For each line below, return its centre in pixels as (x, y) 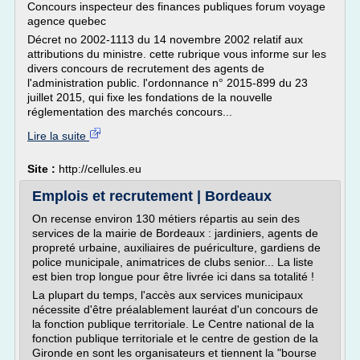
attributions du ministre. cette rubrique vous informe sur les (177, 54)
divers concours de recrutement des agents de (146, 68)
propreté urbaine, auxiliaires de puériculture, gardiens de (176, 247)
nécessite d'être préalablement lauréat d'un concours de (175, 309)
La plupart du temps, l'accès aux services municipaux (168, 295)
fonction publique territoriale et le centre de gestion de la (175, 338)
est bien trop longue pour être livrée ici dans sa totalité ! (173, 276)
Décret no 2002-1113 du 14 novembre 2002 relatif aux (165, 39)
